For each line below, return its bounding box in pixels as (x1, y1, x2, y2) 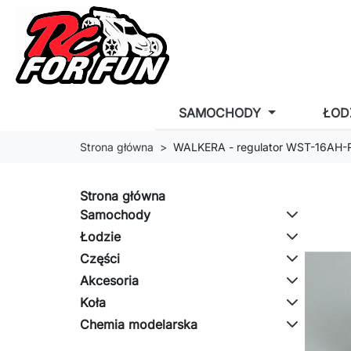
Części (80, 251, 120, 266)
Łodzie (80, 229, 121, 244)
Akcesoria (80, 273, 139, 288)
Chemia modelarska (80, 317, 197, 332)
